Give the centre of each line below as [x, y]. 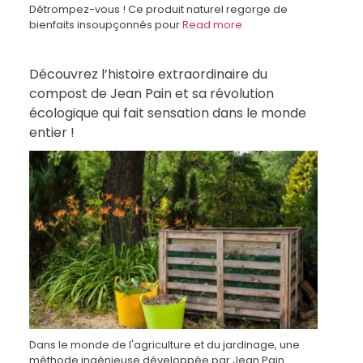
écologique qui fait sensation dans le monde [168, 113]
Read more [212, 25]
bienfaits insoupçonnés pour [106, 25]
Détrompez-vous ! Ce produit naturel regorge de [158, 10]
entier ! [52, 133]
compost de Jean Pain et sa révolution [152, 94]
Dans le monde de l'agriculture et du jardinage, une [164, 345]
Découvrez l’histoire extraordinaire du [148, 75]
